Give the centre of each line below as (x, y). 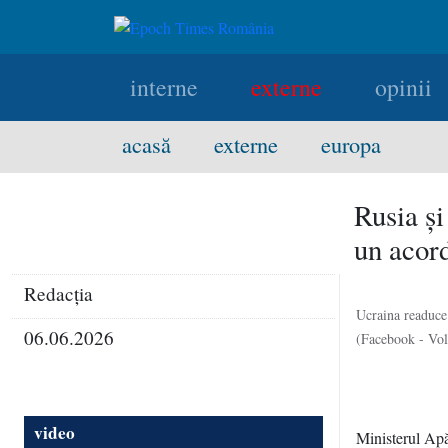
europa (351, 144)
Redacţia (58, 293)
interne (164, 87)
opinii (403, 87)
